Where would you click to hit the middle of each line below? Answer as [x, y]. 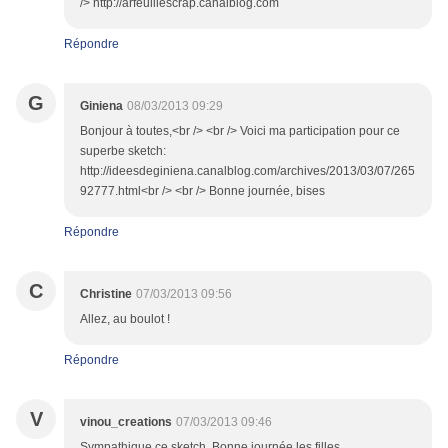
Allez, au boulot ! [125, 319]
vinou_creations [126, 422]
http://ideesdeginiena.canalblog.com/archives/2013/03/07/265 [247, 171]
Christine [106, 294]
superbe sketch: [123, 151]
